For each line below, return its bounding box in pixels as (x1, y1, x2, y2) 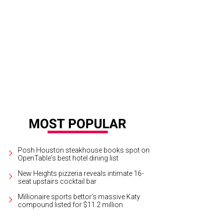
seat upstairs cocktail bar (18, 177, 97, 185)
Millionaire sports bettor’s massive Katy (18, 192, 141, 201)
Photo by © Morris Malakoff (59, 39, 135, 47)
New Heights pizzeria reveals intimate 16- (18, 169, 144, 177)
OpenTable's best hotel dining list (18, 154, 119, 162)
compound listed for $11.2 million (18, 200, 123, 209)
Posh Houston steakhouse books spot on (18, 146, 150, 154)
